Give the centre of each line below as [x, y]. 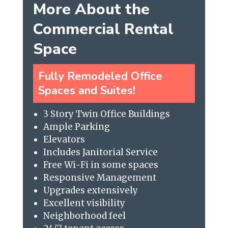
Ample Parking [76, 126]
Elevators [64, 139]
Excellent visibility [84, 203]
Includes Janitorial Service [100, 152]
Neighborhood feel [84, 216]
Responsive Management [99, 177]
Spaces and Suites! [87, 90]
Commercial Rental [103, 29]
